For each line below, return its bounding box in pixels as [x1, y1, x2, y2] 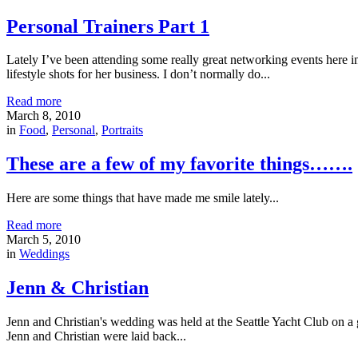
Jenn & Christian [6, 277, 149, 299]
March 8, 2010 [6, 109, 81, 123]
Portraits [101, 123, 143, 137]
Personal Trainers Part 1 [6, 15, 209, 37]
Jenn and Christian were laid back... [6, 329, 186, 344]
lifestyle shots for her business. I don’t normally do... [6, 67, 270, 82]
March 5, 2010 [6, 233, 81, 247]
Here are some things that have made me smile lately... [6, 191, 279, 205]
